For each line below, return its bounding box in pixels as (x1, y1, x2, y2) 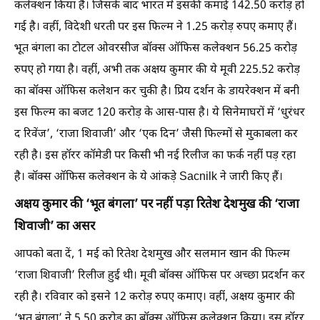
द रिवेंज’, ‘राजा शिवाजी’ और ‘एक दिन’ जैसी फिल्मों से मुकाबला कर (14, 126, 298, 142)
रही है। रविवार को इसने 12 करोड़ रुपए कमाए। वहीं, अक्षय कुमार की (14, 289, 295, 305)
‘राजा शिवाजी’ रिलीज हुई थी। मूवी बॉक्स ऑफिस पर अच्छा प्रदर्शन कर (14, 268, 305, 284)
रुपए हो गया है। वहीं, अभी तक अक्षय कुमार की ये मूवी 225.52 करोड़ (14, 62, 300, 78)
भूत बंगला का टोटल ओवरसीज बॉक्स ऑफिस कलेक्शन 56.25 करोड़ (14, 41, 297, 56)
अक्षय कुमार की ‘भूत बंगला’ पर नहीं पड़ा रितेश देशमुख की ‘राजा (14, 196, 299, 213)
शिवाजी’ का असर (14, 219, 95, 235)
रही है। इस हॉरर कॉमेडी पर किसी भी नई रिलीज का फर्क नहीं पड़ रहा (14, 148, 296, 164)
